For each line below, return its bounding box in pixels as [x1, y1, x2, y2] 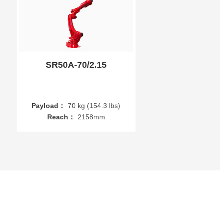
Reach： [47, 112, 75, 121]
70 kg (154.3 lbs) [68, 101, 121, 110]
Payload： [31, 101, 66, 110]
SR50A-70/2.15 [45, 59, 107, 70]
